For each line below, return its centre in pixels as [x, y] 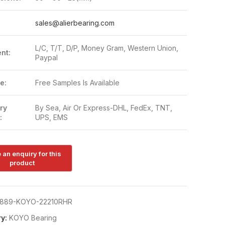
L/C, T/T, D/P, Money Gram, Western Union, [106, 48]
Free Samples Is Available [77, 83]
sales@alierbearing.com [75, 23]
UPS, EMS [51, 117]
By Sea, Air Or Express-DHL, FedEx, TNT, [103, 108]
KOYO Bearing [33, 218]
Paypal [46, 58]
